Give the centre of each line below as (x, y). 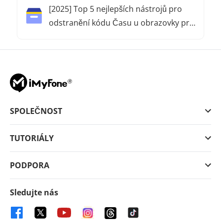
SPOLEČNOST (36, 111)
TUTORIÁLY (32, 138)
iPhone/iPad (72, 37)
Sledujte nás (34, 193)
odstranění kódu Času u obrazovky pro (122, 23)
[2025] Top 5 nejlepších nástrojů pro (115, 9)
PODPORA (30, 166)
